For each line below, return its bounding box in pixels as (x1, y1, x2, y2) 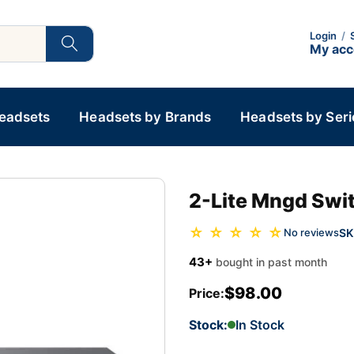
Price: (189, 284, 224, 301)
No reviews (284, 226, 339, 239)
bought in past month (216, 254, 327, 269)
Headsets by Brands (79, 109, 212, 125)
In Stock (235, 316, 284, 333)
